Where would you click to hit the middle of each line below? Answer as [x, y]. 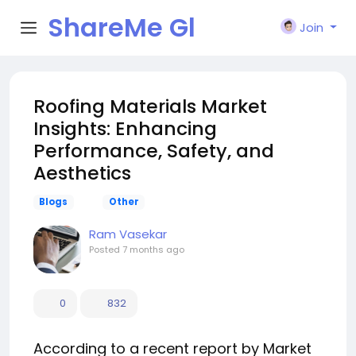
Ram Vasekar [128, 234]
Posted [106, 250]
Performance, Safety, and [154, 151]
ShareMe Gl [122, 27]
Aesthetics [82, 173]
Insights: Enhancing [125, 128]
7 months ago [153, 250]
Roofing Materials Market [150, 106]
